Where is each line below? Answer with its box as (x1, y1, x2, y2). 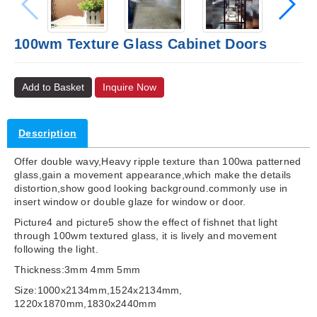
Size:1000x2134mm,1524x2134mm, (14, 284, 183, 296)
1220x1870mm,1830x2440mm (14, 298, 156, 309)
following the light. (14, 243, 99, 255)
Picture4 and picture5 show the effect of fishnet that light (14, 217, 278, 228)
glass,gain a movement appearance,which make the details (14, 169, 292, 180)
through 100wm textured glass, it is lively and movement (14, 230, 277, 241)
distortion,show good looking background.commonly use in (14, 183, 288, 194)
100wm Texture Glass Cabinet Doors (14, 36, 267, 52)
